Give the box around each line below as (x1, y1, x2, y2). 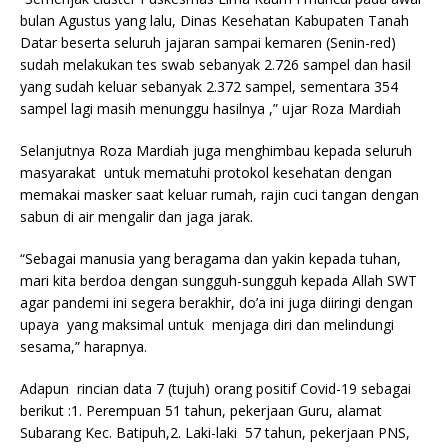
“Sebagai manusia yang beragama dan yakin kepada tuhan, (20, 248, 401, 268)
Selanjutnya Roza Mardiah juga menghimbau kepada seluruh (20, 140, 412, 160)
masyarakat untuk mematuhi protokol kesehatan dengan (20, 162, 392, 182)
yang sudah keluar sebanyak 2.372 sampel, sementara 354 (20, 76, 398, 96)
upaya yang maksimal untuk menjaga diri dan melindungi (20, 314, 394, 334)
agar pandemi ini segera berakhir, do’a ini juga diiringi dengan (20, 292, 413, 312)
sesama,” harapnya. (20, 336, 147, 356)
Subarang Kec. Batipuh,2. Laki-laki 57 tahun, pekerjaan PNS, (20, 422, 410, 442)
